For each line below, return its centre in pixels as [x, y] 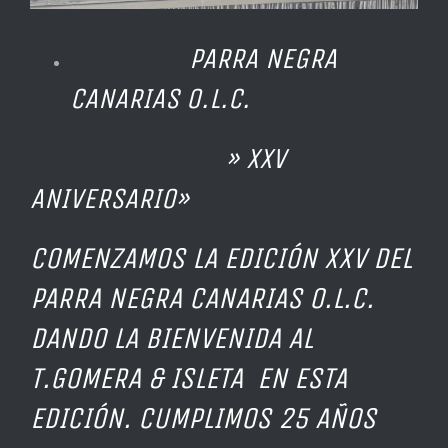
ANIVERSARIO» [109, 198]
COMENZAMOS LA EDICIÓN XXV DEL [221, 258]
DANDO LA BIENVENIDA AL [171, 338]
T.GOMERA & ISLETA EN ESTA [188, 378]
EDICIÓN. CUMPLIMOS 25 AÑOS [203, 418]
